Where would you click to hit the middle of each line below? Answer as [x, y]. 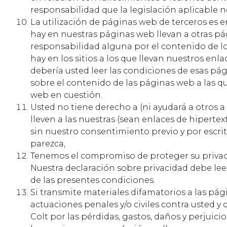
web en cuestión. [66, 95]
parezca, [48, 144]
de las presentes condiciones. [93, 180]
